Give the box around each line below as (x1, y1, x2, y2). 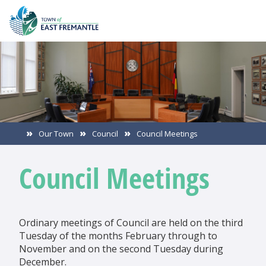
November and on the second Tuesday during (19, 242, 223, 256)
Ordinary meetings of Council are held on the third (19, 216, 243, 230)
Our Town (39, 128, 74, 139)
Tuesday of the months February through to (19, 229, 217, 243)
